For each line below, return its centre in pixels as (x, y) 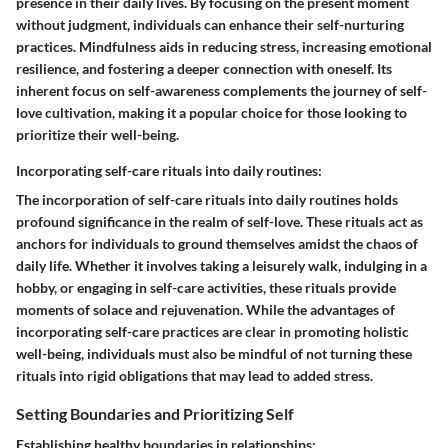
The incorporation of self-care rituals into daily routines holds (207, 199)
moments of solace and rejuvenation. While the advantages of (205, 309)
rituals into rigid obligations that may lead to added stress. (194, 375)
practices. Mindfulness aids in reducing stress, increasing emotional (224, 46)
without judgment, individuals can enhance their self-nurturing (210, 24)
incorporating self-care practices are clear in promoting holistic (212, 331)
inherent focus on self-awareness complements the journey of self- (221, 90)
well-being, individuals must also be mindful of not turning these (214, 353)
